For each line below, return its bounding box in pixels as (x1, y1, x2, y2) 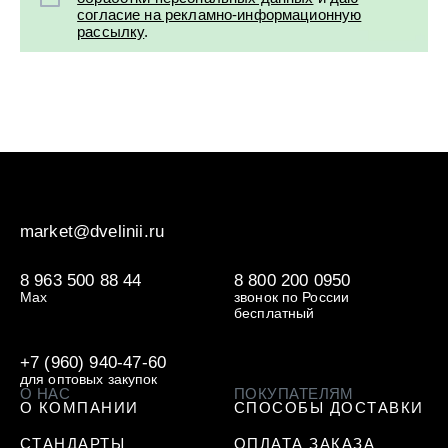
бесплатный (233, 306, 315, 322)
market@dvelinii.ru (19, 220, 165, 241)
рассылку (77, 22, 145, 40)
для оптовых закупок (19, 372, 158, 388)
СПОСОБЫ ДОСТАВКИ (233, 399, 424, 417)
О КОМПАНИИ (19, 399, 139, 417)
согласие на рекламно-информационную (77, 5, 362, 23)
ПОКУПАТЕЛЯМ (233, 385, 354, 403)
